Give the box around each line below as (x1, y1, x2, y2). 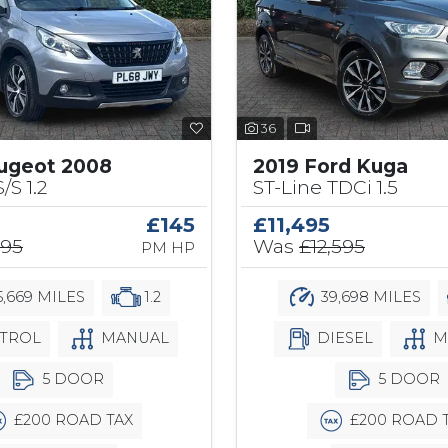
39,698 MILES (317, 288, 421, 307)
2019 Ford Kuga (253, 154, 408, 179)
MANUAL (96, 329, 169, 348)
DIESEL (313, 329, 373, 348)
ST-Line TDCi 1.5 (253, 175, 398, 200)
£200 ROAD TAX (9, 411, 133, 430)
